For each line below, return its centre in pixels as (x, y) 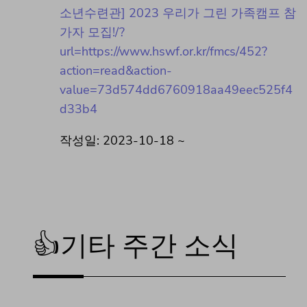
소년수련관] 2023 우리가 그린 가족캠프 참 (178, 13)
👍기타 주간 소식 (136, 247)
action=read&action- (116, 71)
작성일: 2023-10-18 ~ (122, 141)
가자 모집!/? (92, 33)
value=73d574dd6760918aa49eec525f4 (176, 90)
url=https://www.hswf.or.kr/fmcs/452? (163, 52)
